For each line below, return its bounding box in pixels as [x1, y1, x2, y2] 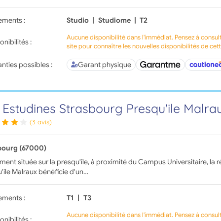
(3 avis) [30, 118, 52, 126]
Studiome [98, 15, 131, 25]
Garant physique [78, 60, 132, 69]
